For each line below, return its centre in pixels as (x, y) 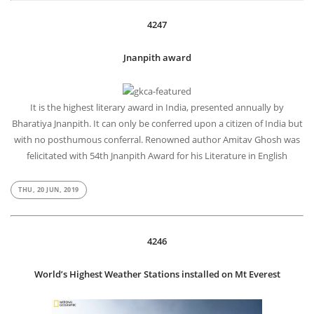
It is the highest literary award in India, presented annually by (157, 107)
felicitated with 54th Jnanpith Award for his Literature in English (157, 155)
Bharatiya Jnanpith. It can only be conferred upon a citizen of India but (157, 123)
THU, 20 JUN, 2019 (49, 189)
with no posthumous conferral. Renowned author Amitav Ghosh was (157, 139)
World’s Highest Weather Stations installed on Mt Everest (157, 274)
